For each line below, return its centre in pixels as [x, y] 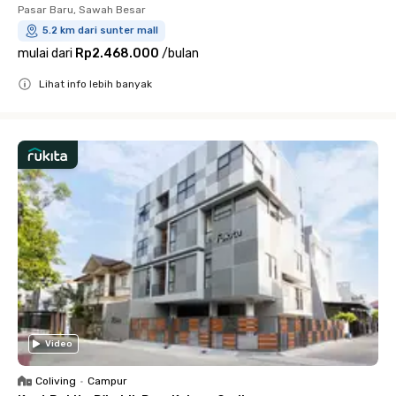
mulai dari [45, 53]
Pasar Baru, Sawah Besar [82, 9]
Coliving [56, 381]
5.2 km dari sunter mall [100, 30]
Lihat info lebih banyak [95, 84]
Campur [107, 381]
